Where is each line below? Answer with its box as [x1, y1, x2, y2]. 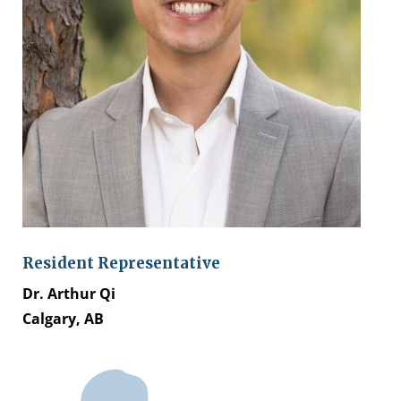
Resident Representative [22, 253, 220, 274]
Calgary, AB [22, 309, 104, 329]
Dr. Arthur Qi [22, 284, 115, 304]
